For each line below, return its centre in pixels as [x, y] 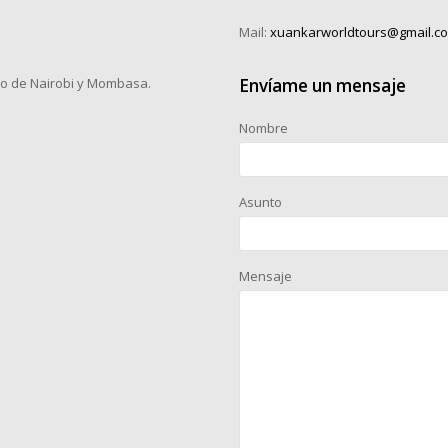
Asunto [260, 201]
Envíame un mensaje [322, 85]
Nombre [263, 127]
